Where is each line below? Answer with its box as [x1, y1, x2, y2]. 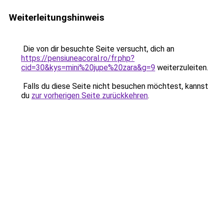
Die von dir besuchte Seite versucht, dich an [21, 44, 174, 54]
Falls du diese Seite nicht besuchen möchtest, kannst [21, 82, 208, 91]
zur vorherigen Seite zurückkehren [31, 91, 148, 100]
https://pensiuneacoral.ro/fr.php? [21, 54, 135, 63]
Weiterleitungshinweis [9, 12, 104, 23]
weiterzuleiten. [155, 63, 208, 72]
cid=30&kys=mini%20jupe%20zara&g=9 [21, 63, 155, 72]
